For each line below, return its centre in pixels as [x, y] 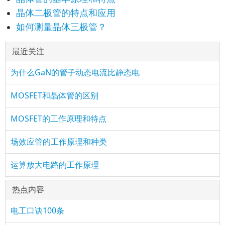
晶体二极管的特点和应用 [66, 13]
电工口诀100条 [37, 210]
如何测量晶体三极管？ [61, 27]
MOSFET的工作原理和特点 [59, 119]
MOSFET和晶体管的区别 [54, 95]
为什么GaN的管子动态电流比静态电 [75, 72]
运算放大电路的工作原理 [55, 165]
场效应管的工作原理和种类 [59, 142]
